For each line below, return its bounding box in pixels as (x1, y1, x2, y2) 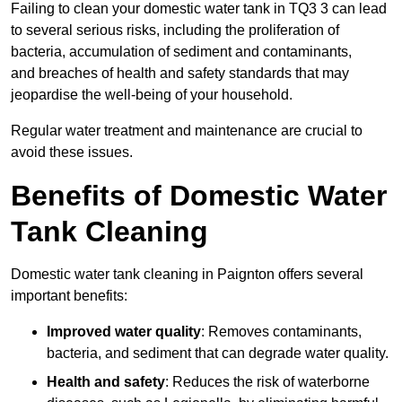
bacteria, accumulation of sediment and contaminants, (11, 44, 352, 60)
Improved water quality (47, 324, 201, 340)
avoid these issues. (11, 144, 133, 161)
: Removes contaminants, (201, 324, 362, 340)
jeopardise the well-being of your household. (11, 87, 293, 103)
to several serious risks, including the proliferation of (11, 22, 339, 39)
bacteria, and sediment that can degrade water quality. (47, 345, 389, 362)
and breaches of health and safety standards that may (11, 66, 349, 82)
